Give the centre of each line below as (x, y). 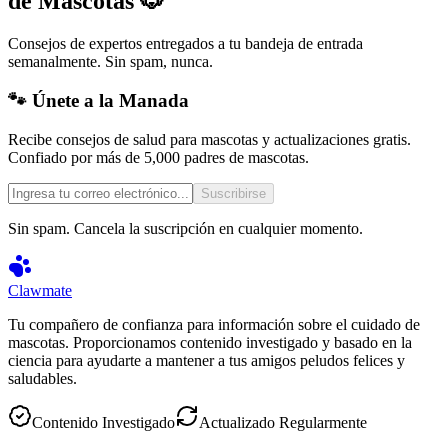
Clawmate (40, 290)
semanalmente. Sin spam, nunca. (110, 62)
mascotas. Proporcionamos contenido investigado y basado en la (210, 342)
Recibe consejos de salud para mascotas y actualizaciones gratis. (209, 139)
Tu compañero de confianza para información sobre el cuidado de (214, 324)
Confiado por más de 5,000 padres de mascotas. (158, 157)
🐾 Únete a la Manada (98, 100)
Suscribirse (233, 193)
